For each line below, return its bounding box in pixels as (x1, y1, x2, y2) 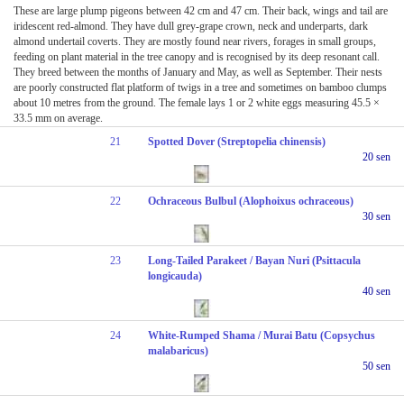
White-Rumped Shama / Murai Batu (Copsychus (148, 328, 376, 342)
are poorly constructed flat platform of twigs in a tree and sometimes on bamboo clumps (14, 80, 387, 94)
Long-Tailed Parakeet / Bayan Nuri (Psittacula (148, 253, 362, 267)
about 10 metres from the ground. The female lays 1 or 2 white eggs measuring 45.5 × (14, 96, 380, 109)
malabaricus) (148, 344, 209, 357)
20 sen (363, 150, 390, 163)
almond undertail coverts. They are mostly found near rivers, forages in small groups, (14, 34, 376, 48)
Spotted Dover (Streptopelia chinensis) (148, 134, 326, 148)
